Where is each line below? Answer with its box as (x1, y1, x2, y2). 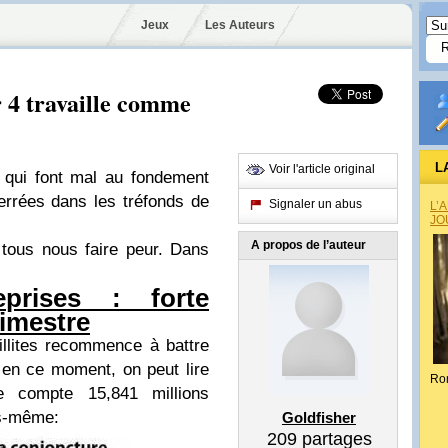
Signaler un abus (269, 197, 362, 211)
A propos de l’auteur (251, 238, 366, 252)
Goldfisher (282, 409, 356, 426)
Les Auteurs (204, 18, 275, 32)
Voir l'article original (269, 162, 375, 176)
